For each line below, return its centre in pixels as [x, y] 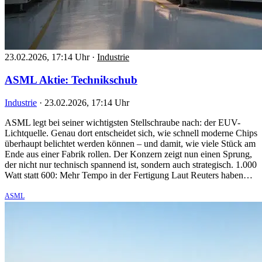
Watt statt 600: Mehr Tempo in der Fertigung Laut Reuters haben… [129, 175]
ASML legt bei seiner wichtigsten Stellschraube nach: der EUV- [123, 122]
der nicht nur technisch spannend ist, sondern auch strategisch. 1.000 [131, 164]
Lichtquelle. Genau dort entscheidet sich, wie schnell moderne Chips [131, 133]
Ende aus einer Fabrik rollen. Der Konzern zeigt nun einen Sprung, [128, 154]
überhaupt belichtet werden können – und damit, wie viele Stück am [130, 143]
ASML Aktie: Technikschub [71, 80]
